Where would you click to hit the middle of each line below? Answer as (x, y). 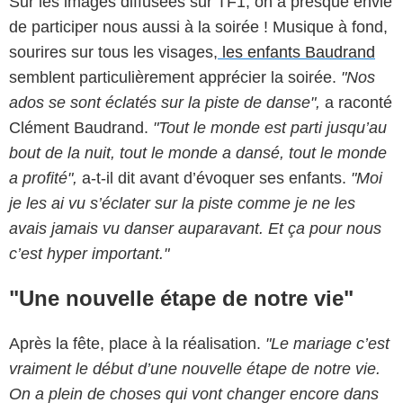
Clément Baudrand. (81, 128)
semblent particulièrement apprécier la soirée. (173, 78)
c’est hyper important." (89, 254)
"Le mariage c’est (325, 344)
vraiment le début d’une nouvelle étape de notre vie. (195, 369)
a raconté (358, 103)
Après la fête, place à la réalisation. (135, 344)
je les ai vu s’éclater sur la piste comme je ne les (182, 204)
